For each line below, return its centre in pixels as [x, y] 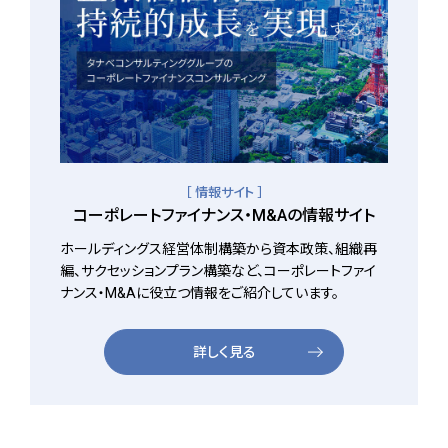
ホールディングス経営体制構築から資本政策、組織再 [218, 249]
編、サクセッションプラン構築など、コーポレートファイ [218, 271]
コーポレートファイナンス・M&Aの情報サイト [224, 216]
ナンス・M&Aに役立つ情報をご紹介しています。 [199, 293]
